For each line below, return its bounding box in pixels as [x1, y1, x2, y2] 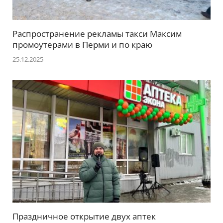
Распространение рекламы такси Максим [12, 28, 182, 40]
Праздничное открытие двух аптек [12, 210, 156, 222]
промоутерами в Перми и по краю [12, 39, 152, 51]
